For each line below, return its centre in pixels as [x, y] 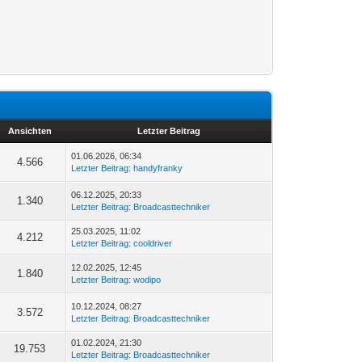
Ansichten [29, 130]
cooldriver [153, 243]
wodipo [147, 279]
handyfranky [158, 168]
